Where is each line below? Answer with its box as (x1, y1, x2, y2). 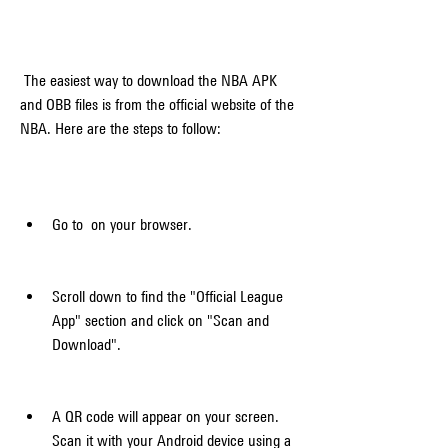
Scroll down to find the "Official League (52, 287, 283, 306)
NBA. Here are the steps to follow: (20, 119, 221, 138)
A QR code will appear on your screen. (52, 407, 279, 426)
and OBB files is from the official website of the (20, 95, 294, 114)
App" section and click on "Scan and (52, 311, 269, 330)
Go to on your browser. (52, 215, 192, 234)
